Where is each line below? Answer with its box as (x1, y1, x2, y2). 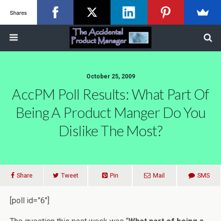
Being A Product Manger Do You (15, 104, 206, 121)
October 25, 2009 (86, 73, 135, 80)
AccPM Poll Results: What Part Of (12, 86, 209, 103)
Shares (9, 8, 27, 16)
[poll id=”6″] (10, 196, 49, 205)
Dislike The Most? (58, 122, 163, 139)
